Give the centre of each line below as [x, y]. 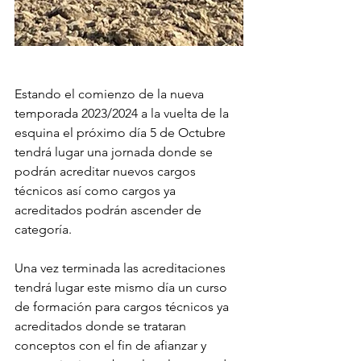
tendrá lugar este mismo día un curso [122, 287]
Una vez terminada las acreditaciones [122, 268]
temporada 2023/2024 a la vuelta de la [123, 113]
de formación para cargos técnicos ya [123, 307]
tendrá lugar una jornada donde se [115, 152]
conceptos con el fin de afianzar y [112, 345]
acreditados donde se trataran [102, 326]
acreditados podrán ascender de [110, 210]
